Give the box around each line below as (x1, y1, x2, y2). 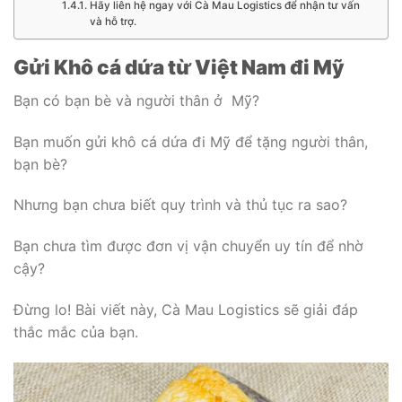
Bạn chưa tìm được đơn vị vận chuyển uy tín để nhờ (13, 237, 363, 256)
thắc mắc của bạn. (13, 322, 138, 341)
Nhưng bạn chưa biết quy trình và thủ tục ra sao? (13, 196, 347, 214)
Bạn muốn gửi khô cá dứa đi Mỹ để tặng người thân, (13, 132, 368, 151)
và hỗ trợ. (89, 14, 136, 28)
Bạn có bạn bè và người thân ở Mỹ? (13, 91, 259, 109)
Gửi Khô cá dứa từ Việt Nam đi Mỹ (13, 54, 348, 79)
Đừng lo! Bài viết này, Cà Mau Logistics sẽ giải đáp (13, 300, 358, 319)
